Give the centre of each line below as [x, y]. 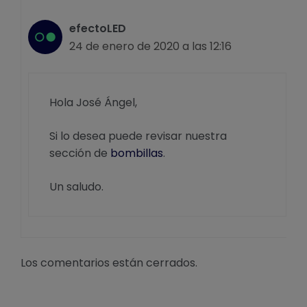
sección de [80, 153]
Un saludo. [76, 187]
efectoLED [98, 29]
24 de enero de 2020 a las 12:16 [150, 47]
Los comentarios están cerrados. [109, 263]
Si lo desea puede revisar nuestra [138, 136]
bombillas [137, 153]
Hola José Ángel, [93, 103]
